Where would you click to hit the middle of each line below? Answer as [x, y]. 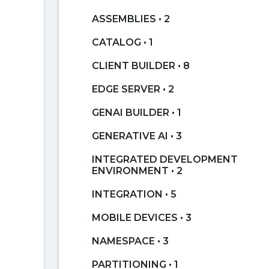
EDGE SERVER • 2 [133, 89]
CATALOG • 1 [122, 42]
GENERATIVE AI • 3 [137, 136]
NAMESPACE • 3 [130, 241]
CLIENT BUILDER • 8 [141, 66]
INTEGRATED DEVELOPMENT [165, 159]
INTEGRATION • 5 [134, 194]
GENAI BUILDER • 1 [137, 113]
